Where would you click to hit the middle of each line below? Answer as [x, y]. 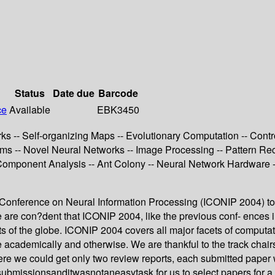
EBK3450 [118, 110]
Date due [74, 93]
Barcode [118, 93]
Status [30, 93]
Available [30, 110]
